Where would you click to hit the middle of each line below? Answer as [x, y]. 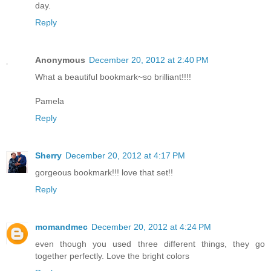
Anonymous [60, 60]
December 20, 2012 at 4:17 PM [125, 155]
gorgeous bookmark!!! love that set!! [104, 172]
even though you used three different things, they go [150, 243]
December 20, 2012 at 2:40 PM [149, 60]
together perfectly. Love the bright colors [112, 256]
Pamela [50, 101]
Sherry [48, 155]
